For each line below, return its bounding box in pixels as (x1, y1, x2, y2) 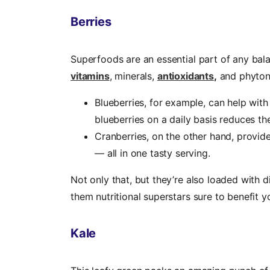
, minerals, (109, 70, 157, 83)
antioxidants (157, 70, 214, 83)
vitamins (71, 70, 110, 83)
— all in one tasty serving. (95, 147, 210, 160)
